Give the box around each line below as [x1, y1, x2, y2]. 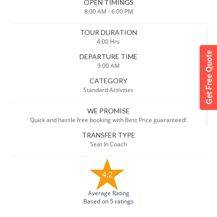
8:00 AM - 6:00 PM [84, 7, 133, 15]
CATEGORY [90, 76, 127, 85]
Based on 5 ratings [83, 197, 134, 205]
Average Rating [88, 188, 129, 197]
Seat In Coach [90, 139, 127, 148]
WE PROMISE [87, 106, 130, 115]
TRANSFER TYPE [82, 130, 135, 139]
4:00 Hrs [97, 37, 120, 46]
